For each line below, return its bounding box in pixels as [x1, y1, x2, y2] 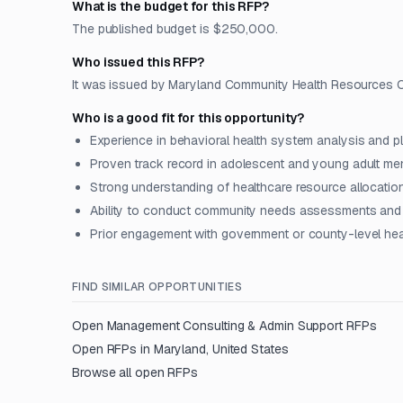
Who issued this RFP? [72, 54, 205, 70]
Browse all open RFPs [72, 364, 199, 381]
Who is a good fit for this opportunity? [72, 110, 305, 126]
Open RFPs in [72, 341, 154, 357]
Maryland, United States [153, 341, 289, 357]
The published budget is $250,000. [72, 21, 278, 37]
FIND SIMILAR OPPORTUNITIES [72, 280, 242, 294]
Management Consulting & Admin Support [106, 318, 343, 334]
